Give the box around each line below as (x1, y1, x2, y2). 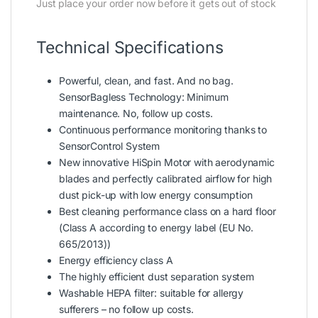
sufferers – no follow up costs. (59, 302, 194, 315)
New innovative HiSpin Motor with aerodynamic (59, 155, 275, 168)
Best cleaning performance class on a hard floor (59, 204, 276, 217)
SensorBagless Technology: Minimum (59, 90, 229, 103)
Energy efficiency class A (59, 253, 173, 266)
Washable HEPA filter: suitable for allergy (59, 286, 244, 299)
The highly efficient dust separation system (59, 270, 254, 283)
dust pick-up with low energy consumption (59, 188, 253, 201)
